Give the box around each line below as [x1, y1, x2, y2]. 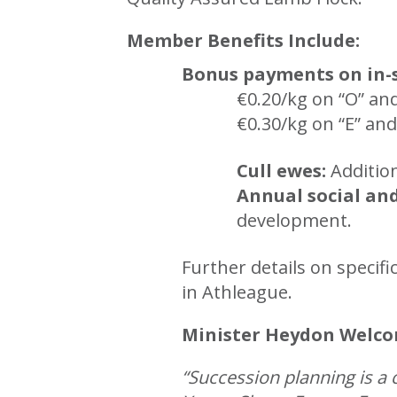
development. [237, 207, 353, 232]
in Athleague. [182, 279, 293, 304]
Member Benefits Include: [127, 27, 361, 52]
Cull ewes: [237, 158, 327, 183]
